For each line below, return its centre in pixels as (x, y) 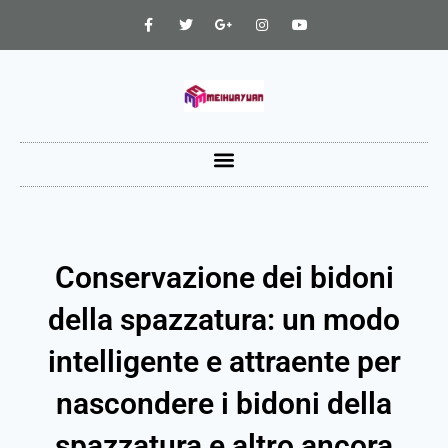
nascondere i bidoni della (224, 403)
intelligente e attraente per (224, 361)
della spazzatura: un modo (224, 319)
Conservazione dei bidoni (224, 277)
